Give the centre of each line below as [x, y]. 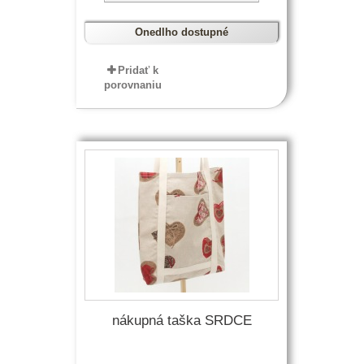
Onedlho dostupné [182, 32]
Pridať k [139, 70]
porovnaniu [133, 85]
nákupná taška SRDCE [182, 321]
